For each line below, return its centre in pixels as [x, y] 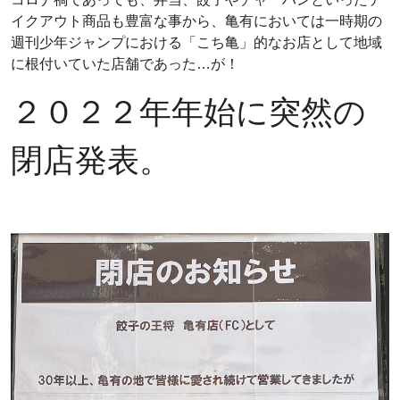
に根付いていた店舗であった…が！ [125, 64]
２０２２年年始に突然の [188, 112]
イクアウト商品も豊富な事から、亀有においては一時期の [196, 21]
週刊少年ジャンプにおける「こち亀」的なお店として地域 [196, 43]
